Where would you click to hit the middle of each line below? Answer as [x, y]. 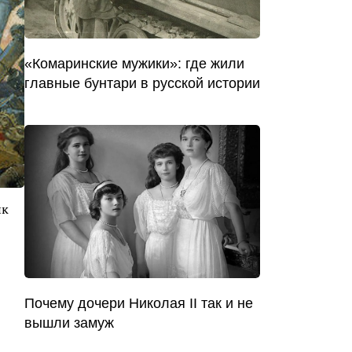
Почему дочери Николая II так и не [139, 304]
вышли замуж [69, 323]
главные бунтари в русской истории [142, 83]
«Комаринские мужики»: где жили [134, 63]
